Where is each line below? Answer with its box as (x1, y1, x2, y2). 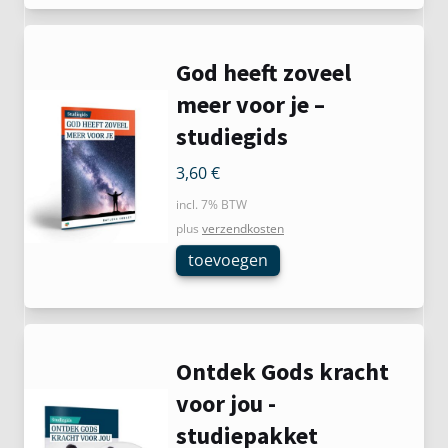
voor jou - (176, 388, 276, 419)
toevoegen (188, 249, 268, 271)
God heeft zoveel (176, 57, 351, 88)
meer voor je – (176, 89, 325, 120)
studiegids (176, 121, 288, 152)
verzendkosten (202, 220, 284, 237)
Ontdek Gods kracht (176, 356, 389, 387)
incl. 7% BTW (176, 196, 247, 213)
